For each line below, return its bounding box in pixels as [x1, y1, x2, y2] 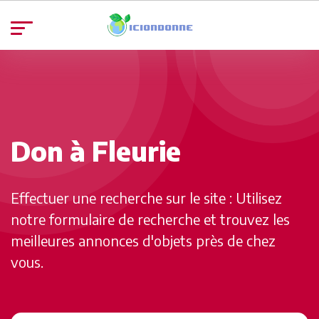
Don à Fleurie [11, 134, 181, 167]
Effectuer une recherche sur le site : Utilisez [11, 188, 282, 206]
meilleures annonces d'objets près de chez [11, 231, 276, 249]
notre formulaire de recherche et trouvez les [11, 209, 290, 228]
